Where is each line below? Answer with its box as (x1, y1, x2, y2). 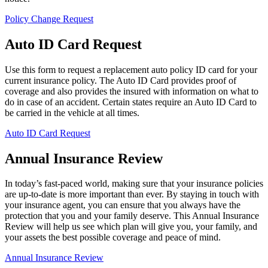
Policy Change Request (5, 13, 93, 24)
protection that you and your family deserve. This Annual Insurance (5, 211, 259, 221)
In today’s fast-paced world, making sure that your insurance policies (5, 178, 263, 189)
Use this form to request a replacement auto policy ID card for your (5, 64, 257, 75)
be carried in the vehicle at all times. (5, 107, 139, 118)
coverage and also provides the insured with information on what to (5, 86, 258, 96)
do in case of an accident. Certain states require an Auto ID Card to (5, 96, 257, 107)
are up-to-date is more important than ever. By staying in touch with (5, 189, 259, 200)
